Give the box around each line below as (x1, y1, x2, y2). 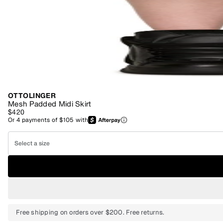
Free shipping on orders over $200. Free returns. (16, 208, 165, 217)
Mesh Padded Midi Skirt (8, 100, 92, 108)
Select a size (14, 139, 50, 147)
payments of (21, 116, 60, 124)
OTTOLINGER (8, 91, 56, 100)
